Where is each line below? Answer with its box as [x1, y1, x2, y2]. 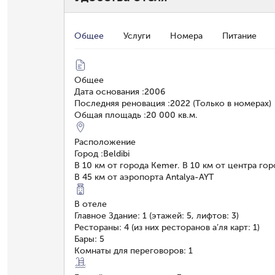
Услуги [123, 30, 150, 41]
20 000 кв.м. [146, 109, 198, 120]
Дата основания [74, 86, 139, 97]
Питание [222, 30, 257, 41]
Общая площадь [74, 109, 141, 120]
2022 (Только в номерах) [170, 98, 271, 109]
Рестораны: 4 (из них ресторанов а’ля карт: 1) [74, 222, 260, 233]
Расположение [74, 136, 136, 147]
